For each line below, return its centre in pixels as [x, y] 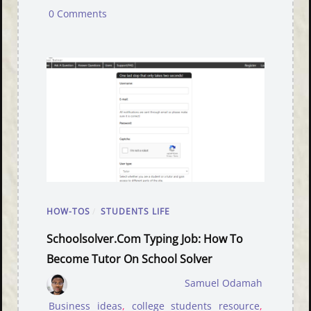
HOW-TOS [69, 212]
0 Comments [78, 14]
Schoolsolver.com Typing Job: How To [145, 239]
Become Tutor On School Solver [130, 259]
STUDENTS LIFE [136, 212]
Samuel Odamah [223, 284]
